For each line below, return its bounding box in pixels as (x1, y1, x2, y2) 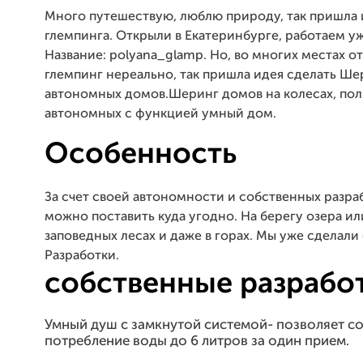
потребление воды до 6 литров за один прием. (45, 335, 349, 348)
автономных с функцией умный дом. (45, 108, 276, 121)
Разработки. (45, 250, 119, 263)
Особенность (45, 140, 237, 169)
